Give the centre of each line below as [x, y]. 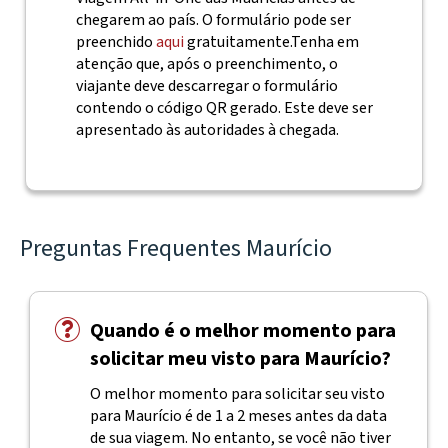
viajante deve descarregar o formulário [206, 86]
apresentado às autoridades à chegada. [207, 130]
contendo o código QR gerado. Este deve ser [224, 108]
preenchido [115, 42]
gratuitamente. [237, 42]
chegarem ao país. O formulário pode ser [213, 20]
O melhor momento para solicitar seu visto [237, 394]
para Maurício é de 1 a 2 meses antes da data [238, 416]
